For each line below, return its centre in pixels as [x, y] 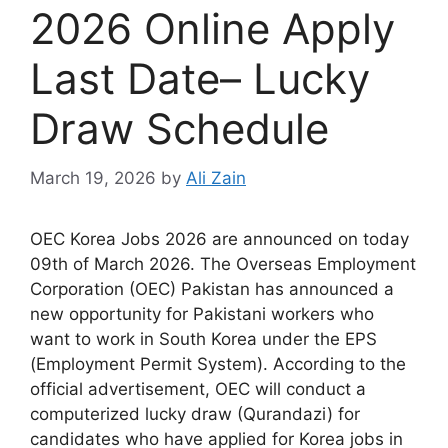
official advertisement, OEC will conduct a [198, 388]
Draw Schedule [179, 129]
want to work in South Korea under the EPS [203, 338]
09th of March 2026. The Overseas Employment [223, 263]
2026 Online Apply [212, 29]
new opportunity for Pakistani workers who [202, 313]
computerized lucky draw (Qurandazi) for [195, 413]
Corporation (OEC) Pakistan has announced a [212, 288]
